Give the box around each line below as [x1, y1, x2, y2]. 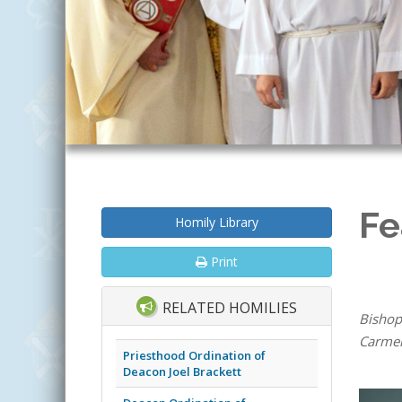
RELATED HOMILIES [158, 298, 297, 319]
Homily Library [175, 214, 258, 232]
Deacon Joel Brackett [123, 363, 241, 380]
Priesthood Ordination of [123, 346, 266, 363]
